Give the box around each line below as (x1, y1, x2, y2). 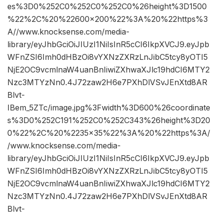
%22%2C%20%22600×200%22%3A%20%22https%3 (7, 14, 208, 24)
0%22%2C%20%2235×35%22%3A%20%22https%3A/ (7, 128, 210, 138)
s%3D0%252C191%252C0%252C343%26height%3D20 (7, 115, 210, 126)
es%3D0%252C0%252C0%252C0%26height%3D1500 (7, 1, 207, 12)
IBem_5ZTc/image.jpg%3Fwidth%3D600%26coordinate (7, 103, 210, 113)
